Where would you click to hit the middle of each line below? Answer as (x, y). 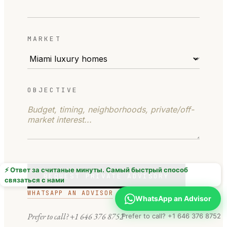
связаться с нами (34, 180)
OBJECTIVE (53, 90)
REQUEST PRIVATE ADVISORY (107, 176)
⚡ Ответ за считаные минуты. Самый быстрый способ (96, 170)
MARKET (44, 39)
